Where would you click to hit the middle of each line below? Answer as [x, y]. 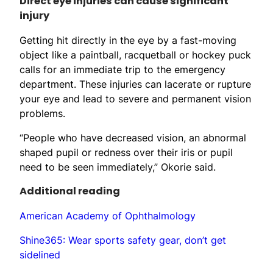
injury [34, 15]
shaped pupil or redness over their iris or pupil [126, 152]
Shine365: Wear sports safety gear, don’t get [123, 240]
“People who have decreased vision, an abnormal [133, 137]
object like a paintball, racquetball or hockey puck [135, 55]
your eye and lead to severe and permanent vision [135, 98]
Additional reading [70, 191]
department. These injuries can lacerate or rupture [135, 84]
